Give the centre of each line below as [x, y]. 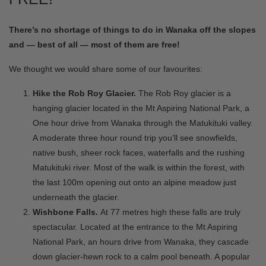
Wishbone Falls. [66, 212]
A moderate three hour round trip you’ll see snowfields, [135, 138]
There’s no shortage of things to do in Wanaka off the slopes [132, 30]
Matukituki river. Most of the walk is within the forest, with [139, 167]
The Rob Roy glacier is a [185, 93]
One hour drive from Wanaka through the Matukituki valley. [143, 123]
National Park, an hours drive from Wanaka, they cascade [141, 242]
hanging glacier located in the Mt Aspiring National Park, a [141, 108]
